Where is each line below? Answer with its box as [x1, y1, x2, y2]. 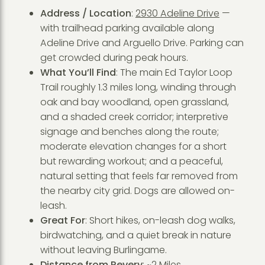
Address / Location [40, 7, 131, 21]
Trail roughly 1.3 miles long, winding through [40, 80, 236, 95]
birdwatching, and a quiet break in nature [40, 228, 231, 243]
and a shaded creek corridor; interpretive [40, 110, 228, 124]
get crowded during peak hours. [40, 51, 188, 65]
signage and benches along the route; [40, 125, 219, 139]
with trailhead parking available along [40, 21, 214, 35]
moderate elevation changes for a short [40, 140, 227, 154]
